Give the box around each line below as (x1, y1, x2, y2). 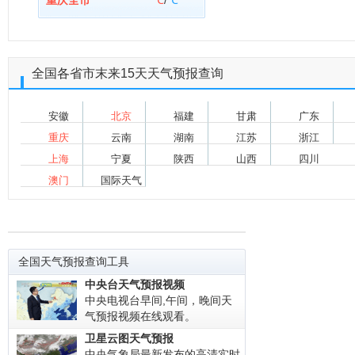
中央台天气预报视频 (85, 278, 185, 291)
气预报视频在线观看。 (85, 310, 196, 323)
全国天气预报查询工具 (18, 255, 129, 268)
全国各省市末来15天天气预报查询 (32, 67, 223, 80)
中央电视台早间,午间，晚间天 (85, 294, 232, 307)
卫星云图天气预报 (85, 332, 174, 345)
